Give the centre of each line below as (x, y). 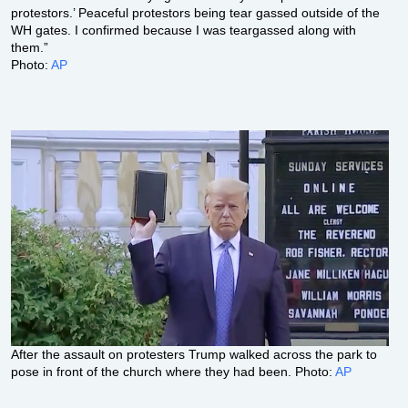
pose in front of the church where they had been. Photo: (173, 371)
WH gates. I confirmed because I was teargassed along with (184, 30)
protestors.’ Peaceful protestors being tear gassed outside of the (196, 12)
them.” (30, 47)
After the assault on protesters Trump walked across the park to (194, 354)
